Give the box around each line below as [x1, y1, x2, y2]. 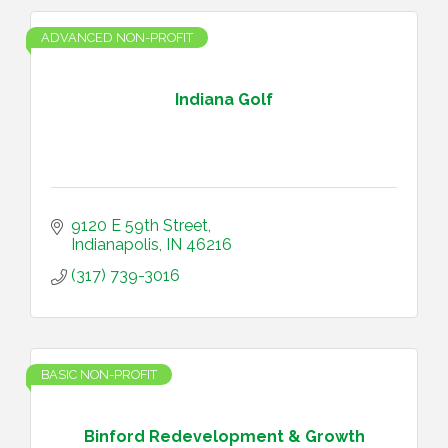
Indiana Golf [175, 89, 273, 109]
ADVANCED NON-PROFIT [41, 30, 193, 45]
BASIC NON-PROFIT [41, 367, 157, 382]
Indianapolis [71, 235, 159, 254]
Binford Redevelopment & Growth [83, 426, 365, 446]
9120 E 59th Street [71, 216, 208, 235]
